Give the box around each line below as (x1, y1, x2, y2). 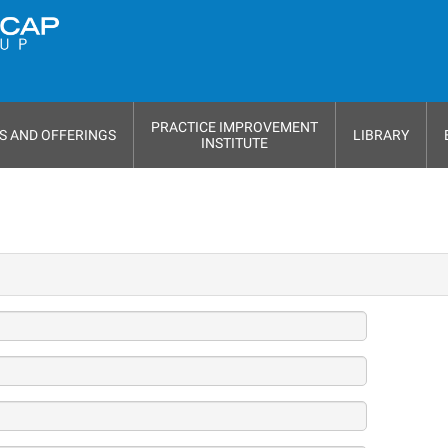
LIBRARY (353, 127, 409, 143)
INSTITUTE (201, 135, 268, 151)
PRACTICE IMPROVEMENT (151, 119, 318, 135)
